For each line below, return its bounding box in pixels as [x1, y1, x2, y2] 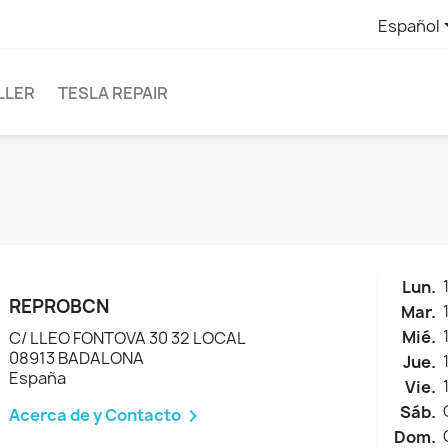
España [9, 367, 67, 390]
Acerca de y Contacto [9, 403, 182, 426]
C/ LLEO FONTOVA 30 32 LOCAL [9, 327, 247, 350]
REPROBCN [9, 294, 110, 320]
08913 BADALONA [9, 347, 145, 370]
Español [377, 14, 440, 37]
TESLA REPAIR [58, 81, 168, 104]
